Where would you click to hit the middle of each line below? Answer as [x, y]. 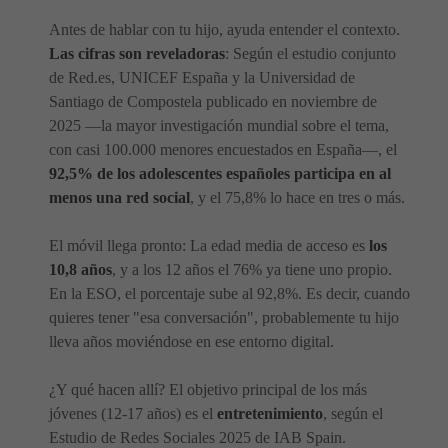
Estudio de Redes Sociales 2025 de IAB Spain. [197, 437]
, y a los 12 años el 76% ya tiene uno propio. [252, 269]
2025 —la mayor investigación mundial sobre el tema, [219, 125]
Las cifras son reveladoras [137, 53]
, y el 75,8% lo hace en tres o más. [297, 197]
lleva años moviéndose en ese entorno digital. [191, 341]
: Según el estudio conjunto [310, 53]
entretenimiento [270, 413]
